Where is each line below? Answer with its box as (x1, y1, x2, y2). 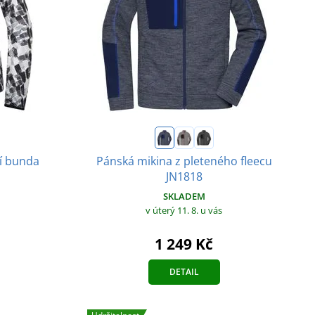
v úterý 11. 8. (146, 203, 201, 217)
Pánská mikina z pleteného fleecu (96, 153, 272, 169)
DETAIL (169, 265, 199, 278)
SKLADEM (162, 189, 205, 202)
